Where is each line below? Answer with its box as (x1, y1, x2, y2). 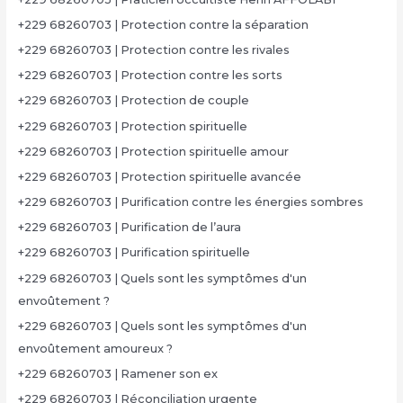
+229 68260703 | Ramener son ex (17, 367, 218, 381)
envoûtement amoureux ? (17, 341, 173, 355)
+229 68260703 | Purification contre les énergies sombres (17, 195, 363, 210)
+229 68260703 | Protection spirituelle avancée (17, 169, 301, 184)
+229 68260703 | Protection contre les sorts (17, 68, 282, 83)
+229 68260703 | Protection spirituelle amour (17, 144, 289, 158)
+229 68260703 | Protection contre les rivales (17, 42, 290, 57)
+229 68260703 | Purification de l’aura (17, 220, 241, 235)
